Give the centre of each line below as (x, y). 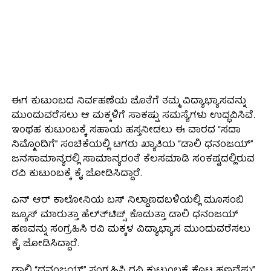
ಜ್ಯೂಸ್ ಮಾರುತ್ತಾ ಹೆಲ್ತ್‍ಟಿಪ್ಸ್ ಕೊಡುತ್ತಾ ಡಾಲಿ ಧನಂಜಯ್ (125, 215)
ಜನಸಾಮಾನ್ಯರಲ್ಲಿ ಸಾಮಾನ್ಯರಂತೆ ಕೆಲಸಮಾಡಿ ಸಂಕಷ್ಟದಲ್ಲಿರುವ (133, 159)
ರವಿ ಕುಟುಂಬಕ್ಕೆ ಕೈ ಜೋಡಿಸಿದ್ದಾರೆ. (77, 174)
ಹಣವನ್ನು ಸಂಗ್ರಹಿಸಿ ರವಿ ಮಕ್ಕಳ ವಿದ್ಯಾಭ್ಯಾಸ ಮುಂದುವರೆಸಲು (131, 230)
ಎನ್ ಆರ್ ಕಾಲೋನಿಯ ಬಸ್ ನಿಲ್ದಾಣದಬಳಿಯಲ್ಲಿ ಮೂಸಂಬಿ (127, 201)
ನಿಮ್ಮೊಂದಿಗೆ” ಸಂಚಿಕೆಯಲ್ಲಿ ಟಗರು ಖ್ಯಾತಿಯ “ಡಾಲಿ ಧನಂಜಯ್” (132, 145)
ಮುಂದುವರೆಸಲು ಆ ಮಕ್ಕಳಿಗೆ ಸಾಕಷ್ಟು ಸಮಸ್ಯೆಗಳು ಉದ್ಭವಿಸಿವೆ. (133, 116)
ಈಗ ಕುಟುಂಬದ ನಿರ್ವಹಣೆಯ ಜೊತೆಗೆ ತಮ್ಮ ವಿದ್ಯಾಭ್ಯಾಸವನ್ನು (129, 101)
